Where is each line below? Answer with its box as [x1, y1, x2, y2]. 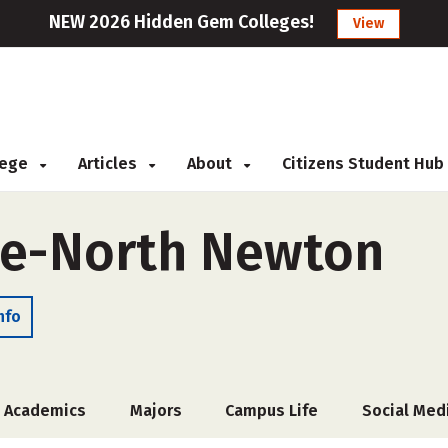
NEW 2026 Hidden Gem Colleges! [48, 11, 314, 33]
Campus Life [225, 401, 319, 420]
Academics [4, 401, 87, 420]
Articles [78, 154, 141, 173]
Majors [129, 401, 182, 420]
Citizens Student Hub [282, 154, 444, 173]
